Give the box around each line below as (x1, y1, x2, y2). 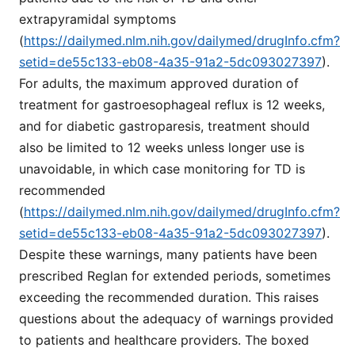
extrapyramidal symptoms (19, 10, 176, 27)
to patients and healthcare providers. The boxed (19, 331, 309, 348)
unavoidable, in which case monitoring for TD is (19, 160, 305, 177)
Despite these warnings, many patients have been (19, 246, 317, 262)
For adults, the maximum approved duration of (19, 74, 299, 91)
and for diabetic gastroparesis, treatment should (19, 117, 310, 134)
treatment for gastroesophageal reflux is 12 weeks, (19, 96, 325, 113)
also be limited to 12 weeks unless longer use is (19, 139, 304, 155)
